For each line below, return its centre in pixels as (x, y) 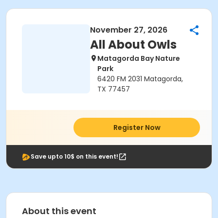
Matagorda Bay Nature (139, 58)
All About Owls (133, 45)
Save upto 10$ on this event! (74, 156)
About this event (59, 211)
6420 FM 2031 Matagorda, (140, 79)
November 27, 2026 (129, 30)
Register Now (137, 127)
